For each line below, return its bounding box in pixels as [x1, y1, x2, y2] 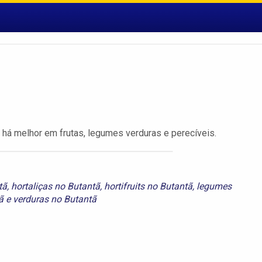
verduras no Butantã [13, 193, 96, 205]
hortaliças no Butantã [11, 180, 101, 192]
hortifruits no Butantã [104, 180, 193, 192]
